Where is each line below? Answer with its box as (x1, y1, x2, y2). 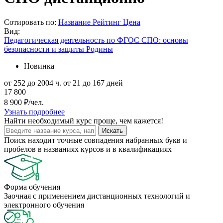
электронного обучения (4, 200, 84, 209)
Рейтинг (93, 17, 123, 26)
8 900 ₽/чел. (4, 98, 44, 107)
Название (58, 17, 91, 26)
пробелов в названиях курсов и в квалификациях (4, 144, 172, 153)
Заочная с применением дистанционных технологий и (4, 191, 190, 200)
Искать (102, 126, 123, 134)
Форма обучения (4, 182, 60, 191)
